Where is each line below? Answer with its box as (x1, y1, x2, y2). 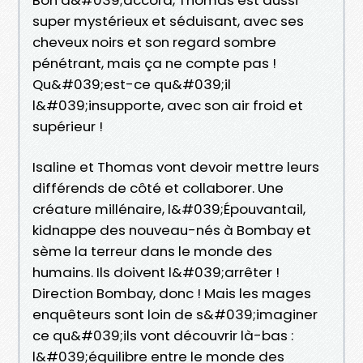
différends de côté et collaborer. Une (32, 177, 284, 198)
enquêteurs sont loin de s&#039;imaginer (32, 304, 318, 324)
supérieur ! (32, 116, 103, 136)
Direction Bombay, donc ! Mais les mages (32, 283, 311, 303)
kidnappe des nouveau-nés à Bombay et (32, 220, 311, 240)
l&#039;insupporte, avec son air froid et (32, 95, 303, 115)
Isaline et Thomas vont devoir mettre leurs (32, 156, 319, 177)
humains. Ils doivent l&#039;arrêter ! (32, 262, 280, 282)
